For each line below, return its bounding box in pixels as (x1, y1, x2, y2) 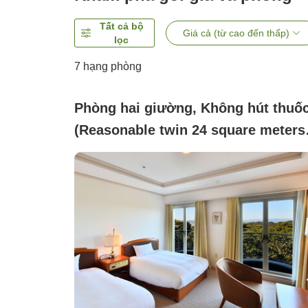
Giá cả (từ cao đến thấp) (182, 27, 289, 39)
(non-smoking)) (74, 144, 175, 160)
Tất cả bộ (99, 21, 144, 32)
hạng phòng (80, 60, 142, 73)
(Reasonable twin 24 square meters (74, 122, 305, 138)
